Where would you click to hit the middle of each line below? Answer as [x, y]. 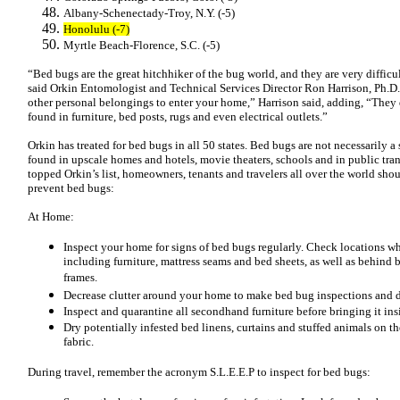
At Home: [51, 217]
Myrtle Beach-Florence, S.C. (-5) [142, 45]
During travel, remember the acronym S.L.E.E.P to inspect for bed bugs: [199, 372]
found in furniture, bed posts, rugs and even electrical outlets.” [178, 117]
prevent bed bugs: [71, 188]
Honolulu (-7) [96, 29]
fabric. [79, 342]
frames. [80, 278]
